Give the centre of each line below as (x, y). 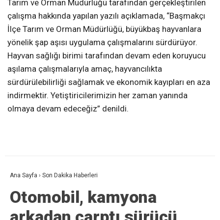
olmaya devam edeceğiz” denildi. (68, 109)
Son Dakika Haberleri (70, 176)
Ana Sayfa (24, 176)
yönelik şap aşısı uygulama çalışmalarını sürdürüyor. (102, 42)
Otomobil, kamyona (83, 197)
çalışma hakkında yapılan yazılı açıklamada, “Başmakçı (106, 16)
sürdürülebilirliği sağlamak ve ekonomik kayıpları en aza (109, 82)
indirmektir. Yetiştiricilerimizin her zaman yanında (97, 96)
